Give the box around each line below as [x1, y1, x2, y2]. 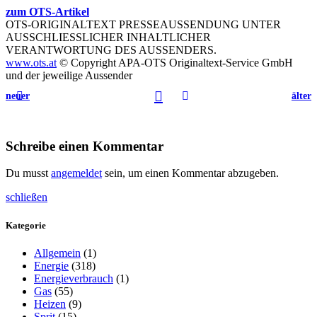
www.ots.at [6, 56, 57, 69]
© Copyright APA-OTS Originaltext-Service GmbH [57, 56, 293, 69]
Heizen [34, 297, 66, 310]
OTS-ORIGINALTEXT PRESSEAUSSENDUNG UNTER [6, 18, 281, 30]
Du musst [6, 167, 51, 180]
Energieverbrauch [34, 272, 113, 284]
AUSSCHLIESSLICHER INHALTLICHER [6, 30, 211, 43]
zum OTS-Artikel [6, 5, 89, 18]
